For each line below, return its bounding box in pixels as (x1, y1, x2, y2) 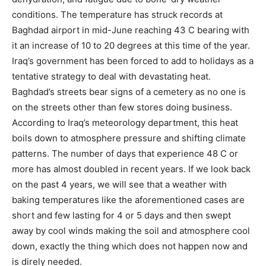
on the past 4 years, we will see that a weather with (12, 179, 227, 191)
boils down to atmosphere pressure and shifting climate (12, 132, 246, 144)
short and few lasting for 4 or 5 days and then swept (12, 210, 231, 221)
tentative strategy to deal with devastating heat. (12, 71, 211, 83)
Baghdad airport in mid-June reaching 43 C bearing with (12, 24, 249, 36)
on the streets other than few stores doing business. (12, 102, 232, 113)
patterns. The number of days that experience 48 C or (12, 148, 238, 160)
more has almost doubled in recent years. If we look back (12, 163, 251, 175)
